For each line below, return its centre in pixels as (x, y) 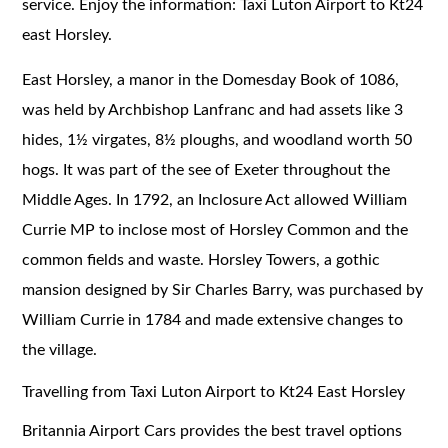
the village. (60, 349)
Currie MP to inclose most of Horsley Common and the (215, 229)
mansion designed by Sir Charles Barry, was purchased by (223, 289)
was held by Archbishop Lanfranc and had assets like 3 (213, 109)
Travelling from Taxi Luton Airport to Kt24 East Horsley (214, 391)
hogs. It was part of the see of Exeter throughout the (206, 169)
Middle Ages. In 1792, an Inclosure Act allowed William (215, 199)
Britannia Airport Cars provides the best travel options (212, 430)
